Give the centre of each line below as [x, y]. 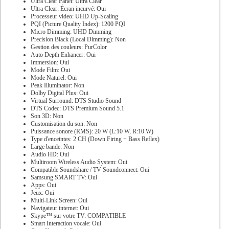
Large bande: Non [52, 146]
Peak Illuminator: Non [57, 85]
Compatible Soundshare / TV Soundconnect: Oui [90, 169]
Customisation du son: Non [64, 123]
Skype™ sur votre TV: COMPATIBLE [78, 215]
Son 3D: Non [47, 116]
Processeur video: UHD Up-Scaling [74, 16]
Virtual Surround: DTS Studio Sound [76, 100]
